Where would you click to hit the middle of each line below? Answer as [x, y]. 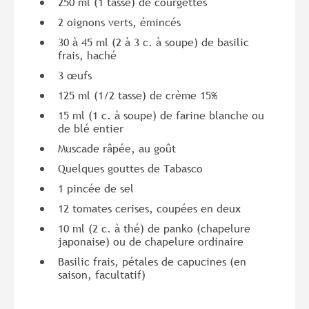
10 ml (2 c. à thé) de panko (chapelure [154, 228]
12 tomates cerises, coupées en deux [149, 208]
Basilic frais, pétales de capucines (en [152, 261]
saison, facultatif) [102, 275]
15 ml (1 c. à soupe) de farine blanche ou [161, 115]
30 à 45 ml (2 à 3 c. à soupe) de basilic [153, 42]
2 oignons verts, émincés [119, 22]
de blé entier [91, 128]
